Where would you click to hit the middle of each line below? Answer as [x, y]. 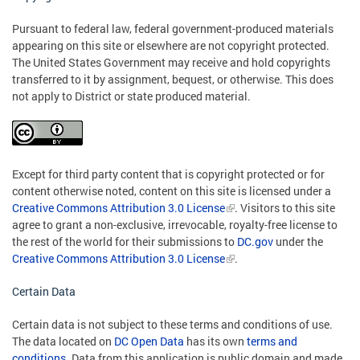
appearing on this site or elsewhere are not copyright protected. [171, 45]
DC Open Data [149, 341]
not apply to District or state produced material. [131, 96]
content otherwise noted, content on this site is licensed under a [172, 190]
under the [298, 241]
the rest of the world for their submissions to [125, 241]
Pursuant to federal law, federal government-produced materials [173, 28]
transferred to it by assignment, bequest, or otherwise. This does [173, 79]
